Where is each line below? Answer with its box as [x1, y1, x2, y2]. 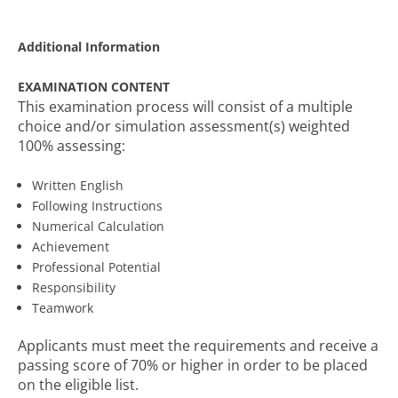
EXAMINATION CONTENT [18, 78, 170, 95]
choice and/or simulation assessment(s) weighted [18, 116, 350, 136]
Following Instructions [32, 197, 163, 214]
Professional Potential [32, 259, 161, 275]
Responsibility [32, 279, 115, 296]
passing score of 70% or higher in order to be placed [18, 355, 368, 375]
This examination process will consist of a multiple [18, 97, 353, 116]
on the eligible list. [18, 375, 139, 394]
